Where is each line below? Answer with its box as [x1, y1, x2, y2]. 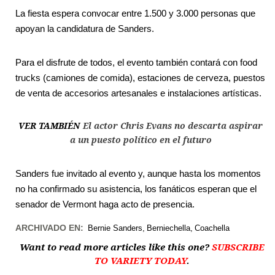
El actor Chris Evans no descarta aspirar [83, 121, 263, 131]
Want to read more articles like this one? [20, 242, 212, 254]
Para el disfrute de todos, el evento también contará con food [15, 57, 257, 68]
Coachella [195, 223, 230, 233]
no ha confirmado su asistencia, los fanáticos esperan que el [15, 184, 257, 195]
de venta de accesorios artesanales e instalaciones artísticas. [15, 88, 261, 99]
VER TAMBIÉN [18, 121, 80, 131]
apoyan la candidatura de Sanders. [15, 23, 154, 34]
